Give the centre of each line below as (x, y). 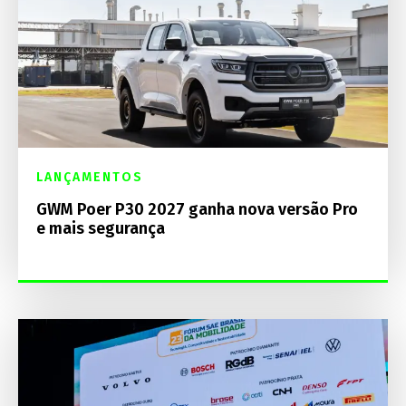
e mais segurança (101, 228)
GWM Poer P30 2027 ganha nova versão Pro (197, 209)
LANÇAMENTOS (90, 177)
